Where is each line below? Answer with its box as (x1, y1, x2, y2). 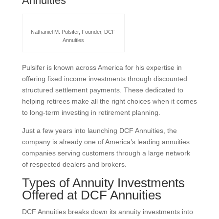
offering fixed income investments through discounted (22, 74, 187, 83)
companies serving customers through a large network (22, 149, 190, 157)
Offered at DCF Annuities (22, 187, 161, 202)
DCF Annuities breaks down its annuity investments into (22, 207, 193, 216)
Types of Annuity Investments (22, 175, 185, 190)
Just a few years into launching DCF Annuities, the (22, 126, 177, 134)
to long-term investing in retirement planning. (22, 108, 160, 116)
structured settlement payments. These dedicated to (22, 86, 183, 94)
